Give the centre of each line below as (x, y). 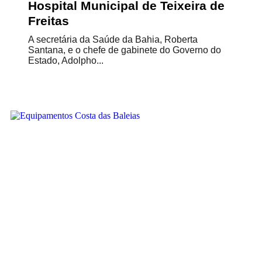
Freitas (49, 21)
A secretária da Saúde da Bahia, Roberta (113, 39)
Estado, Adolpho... (66, 61)
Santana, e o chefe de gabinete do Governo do (125, 50)
